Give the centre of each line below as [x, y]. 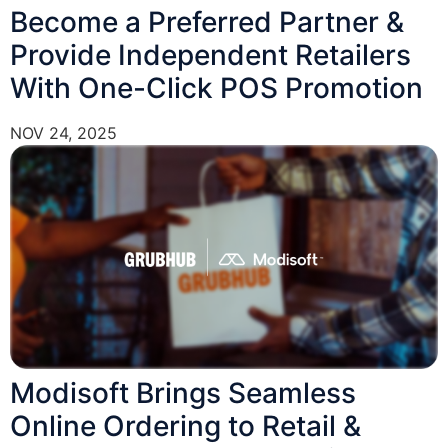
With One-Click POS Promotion [216, 87]
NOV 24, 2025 [63, 132]
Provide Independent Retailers [210, 54]
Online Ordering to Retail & [185, 425]
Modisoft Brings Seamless [183, 392]
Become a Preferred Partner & [207, 21]
